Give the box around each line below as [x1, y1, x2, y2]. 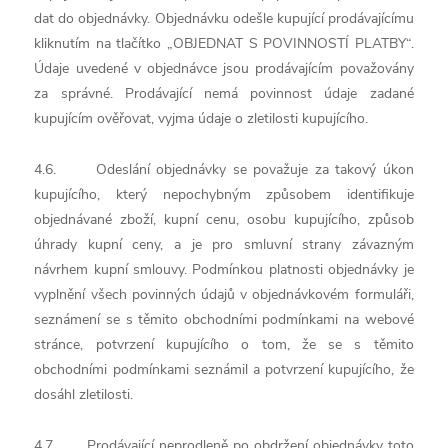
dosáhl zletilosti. [34, 385, 134, 404]
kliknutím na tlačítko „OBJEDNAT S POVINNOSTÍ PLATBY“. [34, 34, 414, 53]
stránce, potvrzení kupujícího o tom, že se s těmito [34, 335, 414, 354]
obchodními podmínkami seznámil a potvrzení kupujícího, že [34, 360, 414, 379]
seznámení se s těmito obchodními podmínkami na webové [34, 310, 414, 329]
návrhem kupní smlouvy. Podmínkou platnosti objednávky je [34, 260, 414, 279]
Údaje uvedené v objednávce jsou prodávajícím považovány [34, 59, 414, 78]
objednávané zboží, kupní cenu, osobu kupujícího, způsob [34, 210, 414, 229]
